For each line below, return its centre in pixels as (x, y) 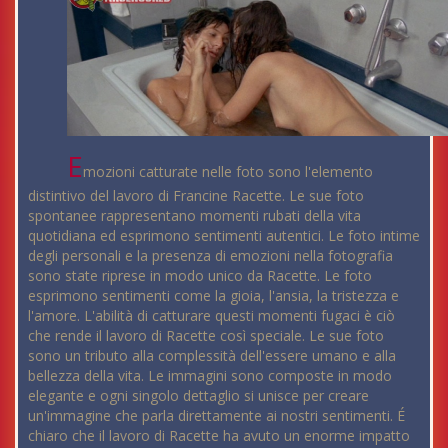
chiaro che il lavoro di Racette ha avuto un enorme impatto (219, 436)
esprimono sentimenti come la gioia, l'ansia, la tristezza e (213, 296)
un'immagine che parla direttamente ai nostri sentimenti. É (216, 416)
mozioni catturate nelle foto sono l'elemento (228, 172)
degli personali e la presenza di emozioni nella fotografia (210, 256)
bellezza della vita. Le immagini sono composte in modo (210, 376)
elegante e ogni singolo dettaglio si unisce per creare (198, 396)
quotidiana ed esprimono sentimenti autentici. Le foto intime (224, 236)
